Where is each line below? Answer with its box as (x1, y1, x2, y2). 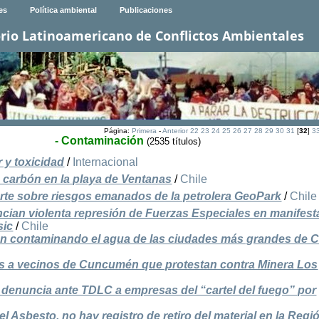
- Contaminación (54, 135, 144, 147)
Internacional (73, 156, 139, 169)
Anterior (162, 127, 188, 135)
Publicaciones (119, 6, 172, 15)
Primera (131, 127, 157, 135)
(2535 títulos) (146, 136, 201, 147)
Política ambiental (29, 6, 97, 15)
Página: (103, 127, 132, 135)
